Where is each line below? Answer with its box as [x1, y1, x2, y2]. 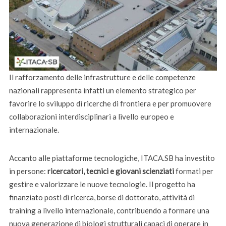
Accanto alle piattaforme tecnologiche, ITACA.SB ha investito [9, 153, 215, 162]
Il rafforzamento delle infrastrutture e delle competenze [9, 72, 196, 82]
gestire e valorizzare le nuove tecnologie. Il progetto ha [9, 179, 195, 189]
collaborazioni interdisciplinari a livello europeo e [9, 111, 174, 121]
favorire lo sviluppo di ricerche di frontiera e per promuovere [9, 98, 211, 108]
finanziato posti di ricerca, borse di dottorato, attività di [9, 192, 195, 202]
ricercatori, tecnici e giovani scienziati [47, 166, 174, 176]
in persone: [9, 166, 47, 176]
